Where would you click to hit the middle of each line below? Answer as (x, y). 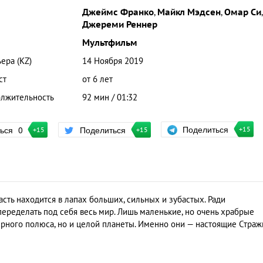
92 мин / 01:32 (109, 97)
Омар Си (242, 12)
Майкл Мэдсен (189, 12)
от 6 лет (97, 79)
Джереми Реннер (119, 25)
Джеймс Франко (118, 12)
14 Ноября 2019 (112, 61)
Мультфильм (109, 43)
